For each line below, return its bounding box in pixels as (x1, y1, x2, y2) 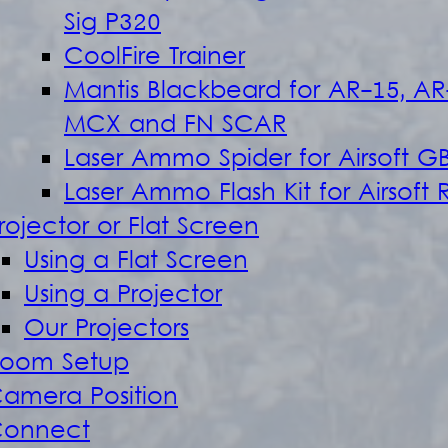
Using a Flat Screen (24, 245, 248, 279)
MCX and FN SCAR (64, 109, 287, 143)
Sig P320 (64, 7, 161, 41)
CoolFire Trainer (64, 41, 245, 75)
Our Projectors (24, 313, 189, 347)
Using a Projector (24, 279, 222, 313)
